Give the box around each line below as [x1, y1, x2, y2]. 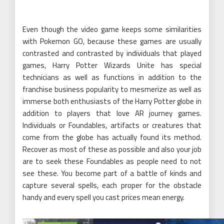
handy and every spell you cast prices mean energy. [22, 191, 184, 203]
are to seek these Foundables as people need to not [22, 155, 201, 167]
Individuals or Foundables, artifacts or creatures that [22, 119, 201, 131]
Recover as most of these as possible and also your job [22, 143, 201, 155]
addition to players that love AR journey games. [22, 107, 201, 119]
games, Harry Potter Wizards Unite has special [22, 59, 201, 71]
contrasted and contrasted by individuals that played [22, 47, 201, 59]
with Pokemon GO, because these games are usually [22, 35, 201, 47]
